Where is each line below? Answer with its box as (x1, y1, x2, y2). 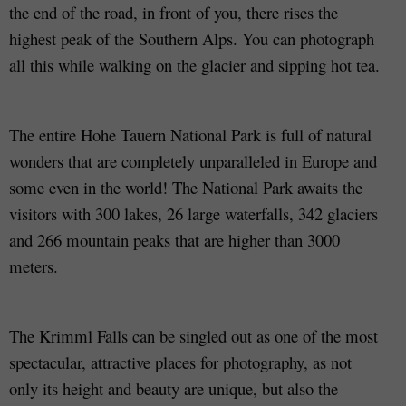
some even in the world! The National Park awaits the (9, 176, 362, 199)
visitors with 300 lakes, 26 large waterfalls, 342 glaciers (9, 202, 378, 226)
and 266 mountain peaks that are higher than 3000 (9, 228, 340, 252)
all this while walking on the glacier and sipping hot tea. (9, 53, 380, 77)
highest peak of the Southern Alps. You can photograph (9, 27, 374, 51)
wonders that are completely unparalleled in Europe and (9, 150, 377, 173)
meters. (9, 255, 58, 278)
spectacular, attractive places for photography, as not (9, 351, 352, 374)
